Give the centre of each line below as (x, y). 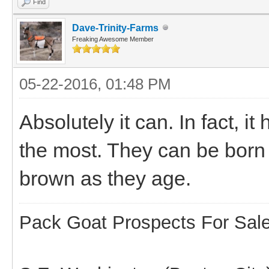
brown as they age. (105, 178)
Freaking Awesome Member (113, 39)
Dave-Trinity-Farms (115, 28)
